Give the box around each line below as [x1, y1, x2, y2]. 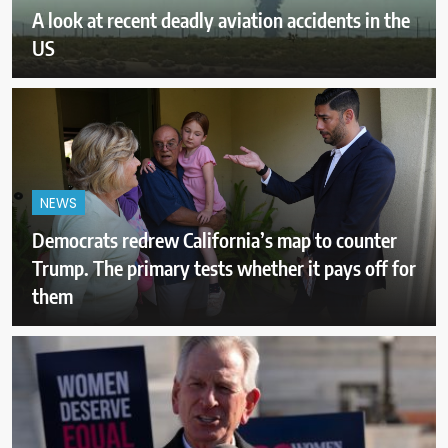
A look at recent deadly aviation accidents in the [32, 6, 410, 32]
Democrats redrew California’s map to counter [32, 227, 397, 253]
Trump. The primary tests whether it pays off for [32, 255, 416, 281]
